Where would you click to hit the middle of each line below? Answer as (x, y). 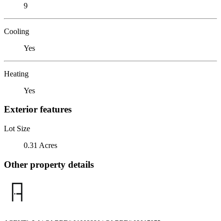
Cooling (17, 31)
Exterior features (38, 110)
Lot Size (17, 128)
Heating (16, 74)
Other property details (49, 164)
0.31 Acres (40, 145)
